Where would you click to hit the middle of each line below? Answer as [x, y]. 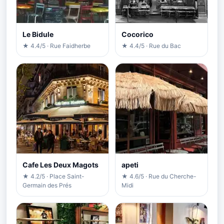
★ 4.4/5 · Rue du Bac [151, 45]
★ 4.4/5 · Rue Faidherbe [56, 45]
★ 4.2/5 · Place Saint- [53, 176]
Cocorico [137, 34]
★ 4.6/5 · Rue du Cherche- [159, 176]
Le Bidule [38, 34]
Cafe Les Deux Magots [60, 164]
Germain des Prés [47, 185]
